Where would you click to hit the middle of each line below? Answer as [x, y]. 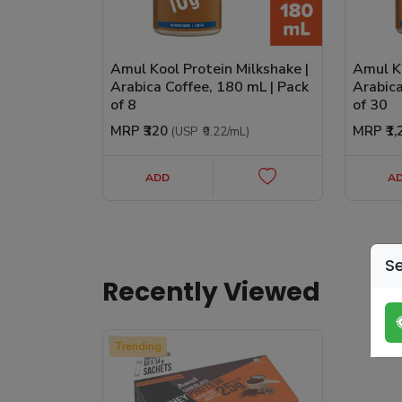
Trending [138, 346]
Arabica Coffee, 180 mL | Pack [210, 87]
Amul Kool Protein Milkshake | [210, 69]
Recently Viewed [211, 292]
